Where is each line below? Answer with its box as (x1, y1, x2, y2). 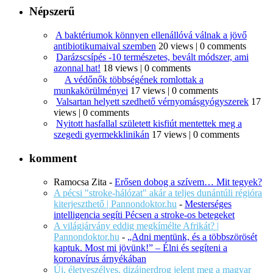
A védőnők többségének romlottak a (65, 74, 204, 85)
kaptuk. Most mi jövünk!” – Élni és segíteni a (54, 242, 227, 253)
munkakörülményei (54, 85, 128, 96)
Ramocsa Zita (54, 176, 107, 187)
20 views (158, 41, 193, 52)
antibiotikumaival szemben (54, 41, 156, 52)
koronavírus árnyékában (54, 253, 146, 264)
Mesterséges (185, 198, 232, 209)
